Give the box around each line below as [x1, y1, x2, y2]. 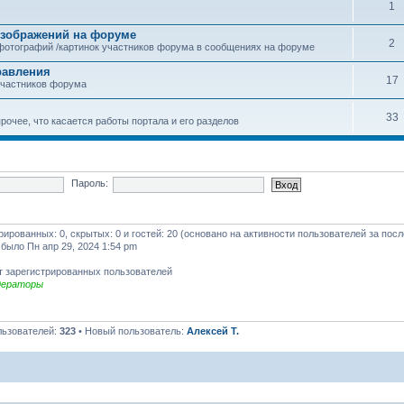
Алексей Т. [187, 325, 239, 336]
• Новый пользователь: [76, 325, 187, 336]
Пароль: [70, 178, 108, 189]
